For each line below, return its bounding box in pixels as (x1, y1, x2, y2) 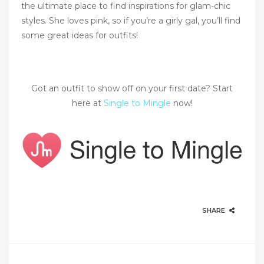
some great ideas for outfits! (21, 29, 138, 41)
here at (71, 97, 104, 108)
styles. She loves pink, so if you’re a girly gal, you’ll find (21, 15, 240, 26)
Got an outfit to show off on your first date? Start (31, 82, 233, 94)
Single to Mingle (103, 97, 171, 108)
